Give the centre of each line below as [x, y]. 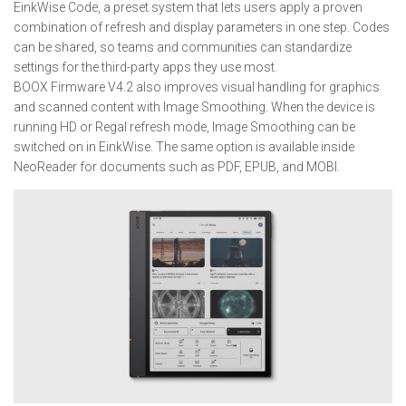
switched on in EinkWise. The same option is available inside [184, 147]
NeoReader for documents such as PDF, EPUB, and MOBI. [177, 167]
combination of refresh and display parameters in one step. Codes [202, 28]
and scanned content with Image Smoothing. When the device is [194, 107]
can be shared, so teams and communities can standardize [183, 48]
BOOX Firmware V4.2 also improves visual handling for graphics [197, 87]
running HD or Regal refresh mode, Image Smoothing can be [184, 127]
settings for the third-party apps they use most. [145, 68]
